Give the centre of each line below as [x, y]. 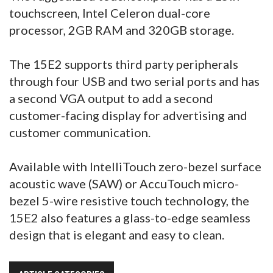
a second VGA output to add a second [111, 98]
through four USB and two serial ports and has [134, 81]
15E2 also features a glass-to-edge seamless [130, 218]
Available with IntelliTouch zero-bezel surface [135, 167]
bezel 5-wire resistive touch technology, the [129, 201]
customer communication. [80, 133]
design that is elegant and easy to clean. [117, 235]
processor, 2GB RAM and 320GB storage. [122, 30]
